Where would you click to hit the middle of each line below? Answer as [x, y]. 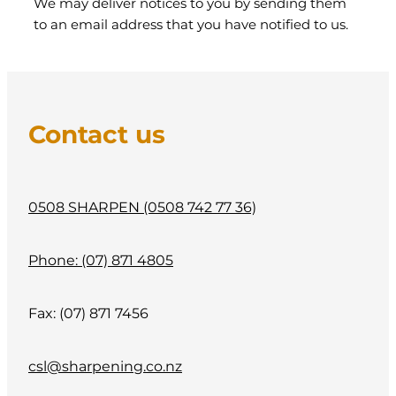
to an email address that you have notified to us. [191, 26]
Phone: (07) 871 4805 [101, 260]
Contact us [97, 135]
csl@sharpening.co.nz [105, 366]
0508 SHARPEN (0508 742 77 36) [142, 207]
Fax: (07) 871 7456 [88, 313]
